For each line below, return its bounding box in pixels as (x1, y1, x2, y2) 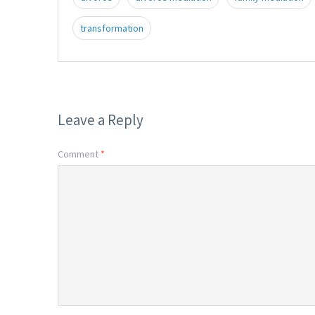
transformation (80, 22, 143, 35)
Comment (58, 148, 101, 161)
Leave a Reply (58, 110, 143, 130)
